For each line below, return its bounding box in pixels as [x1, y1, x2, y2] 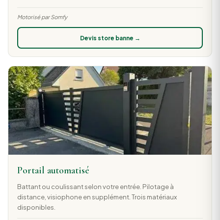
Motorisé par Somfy [17, 13, 67, 21]
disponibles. [17, 203, 55, 212]
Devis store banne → [80, 34, 140, 42]
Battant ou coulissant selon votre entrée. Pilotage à [17, 182, 174, 191]
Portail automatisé [17, 165, 89, 177]
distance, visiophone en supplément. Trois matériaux [17, 192, 177, 201]
